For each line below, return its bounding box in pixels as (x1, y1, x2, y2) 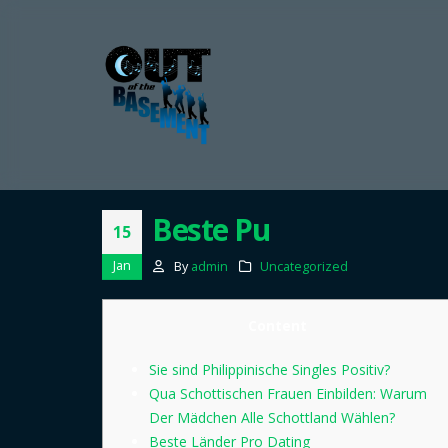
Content (247, 316, 307, 335)
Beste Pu (152, 209, 269, 250)
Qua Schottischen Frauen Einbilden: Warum (149, 384, 427, 403)
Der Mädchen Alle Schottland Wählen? (149, 408, 395, 427)
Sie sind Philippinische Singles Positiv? (149, 360, 390, 379)
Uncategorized (260, 258, 349, 275)
